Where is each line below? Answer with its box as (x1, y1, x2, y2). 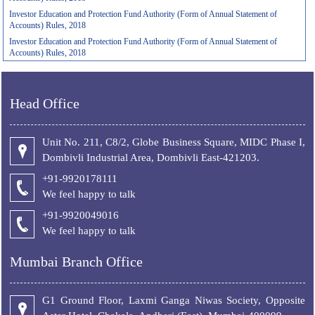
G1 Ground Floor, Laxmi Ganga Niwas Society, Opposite (42, 295, 305, 306)
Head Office (10, 96, 79, 111)
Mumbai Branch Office (10, 254, 143, 269)
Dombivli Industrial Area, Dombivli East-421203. (42, 152, 259, 163)
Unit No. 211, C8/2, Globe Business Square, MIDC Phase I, (42, 136, 305, 148)
